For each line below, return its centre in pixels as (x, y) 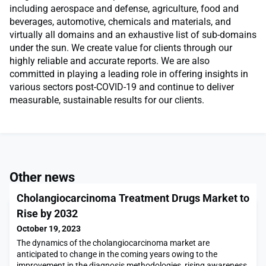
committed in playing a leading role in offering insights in (129, 74)
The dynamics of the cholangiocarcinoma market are (113, 243)
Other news (42, 178)
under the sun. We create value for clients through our (121, 48)
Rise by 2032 (47, 214)
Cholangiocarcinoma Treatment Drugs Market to (133, 198)
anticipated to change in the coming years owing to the (117, 254)
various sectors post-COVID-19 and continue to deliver (122, 87)
